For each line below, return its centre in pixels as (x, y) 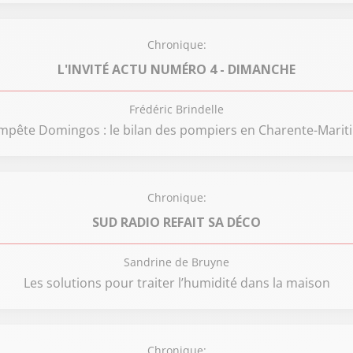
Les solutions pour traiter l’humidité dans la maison (176, 283)
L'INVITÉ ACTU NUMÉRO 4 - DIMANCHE (176, 69)
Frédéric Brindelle (176, 109)
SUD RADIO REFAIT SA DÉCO (176, 222)
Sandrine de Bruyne (176, 262)
